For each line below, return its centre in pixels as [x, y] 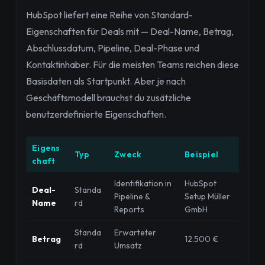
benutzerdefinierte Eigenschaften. [96, 114]
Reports [129, 209]
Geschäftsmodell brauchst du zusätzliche [109, 97]
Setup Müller [207, 196]
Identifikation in [143, 183]
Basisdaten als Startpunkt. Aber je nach [106, 81]
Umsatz [128, 245]
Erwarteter [135, 232]
